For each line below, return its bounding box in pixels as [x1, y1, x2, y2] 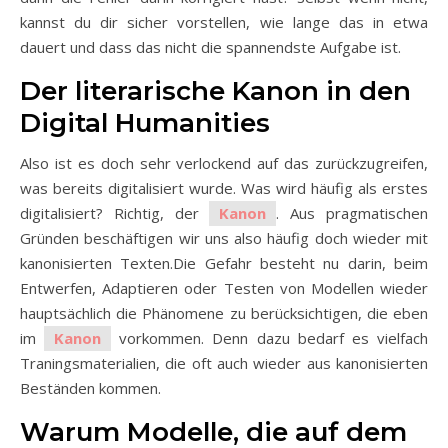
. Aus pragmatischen [276, 202, 429, 223]
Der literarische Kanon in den [20, 74, 411, 107]
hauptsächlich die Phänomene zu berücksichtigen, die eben [20, 302, 428, 323]
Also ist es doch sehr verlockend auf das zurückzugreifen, [20, 152, 428, 173]
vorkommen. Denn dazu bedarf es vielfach [111, 327, 429, 348]
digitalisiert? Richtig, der [20, 202, 210, 223]
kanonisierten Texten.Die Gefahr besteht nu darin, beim [20, 252, 428, 273]
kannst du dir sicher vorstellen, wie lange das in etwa [20, 11, 428, 32]
